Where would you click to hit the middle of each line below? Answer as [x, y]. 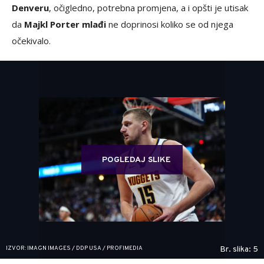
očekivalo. [31, 40]
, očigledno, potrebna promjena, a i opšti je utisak [148, 7]
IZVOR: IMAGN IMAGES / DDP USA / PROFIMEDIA [74, 248]
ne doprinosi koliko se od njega [170, 24]
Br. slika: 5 [239, 249]
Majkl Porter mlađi [65, 24]
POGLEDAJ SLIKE [136, 160]
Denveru [30, 7]
